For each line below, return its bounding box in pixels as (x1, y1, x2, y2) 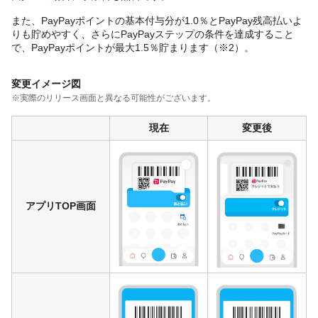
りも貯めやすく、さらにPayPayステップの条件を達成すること (11, 28, 294, 40)
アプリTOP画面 (26, 199, 96, 212)
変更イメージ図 (11, 77, 81, 89)
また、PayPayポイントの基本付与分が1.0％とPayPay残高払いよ (11, 14, 302, 26)
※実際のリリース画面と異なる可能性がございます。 (11, 92, 216, 103)
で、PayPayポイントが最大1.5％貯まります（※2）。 (11, 41, 254, 53)
